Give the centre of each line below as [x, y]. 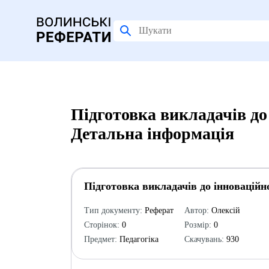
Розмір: [198, 225]
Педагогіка [138, 239]
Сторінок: [101, 225]
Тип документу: [113, 210]
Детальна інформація [152, 134]
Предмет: [100, 239]
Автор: [196, 210]
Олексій [224, 210]
